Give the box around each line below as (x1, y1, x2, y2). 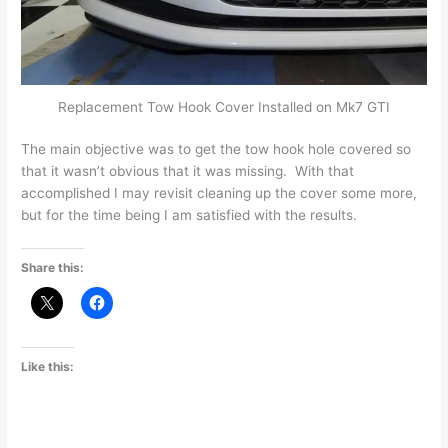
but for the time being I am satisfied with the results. (21, 207, 358, 224)
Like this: (21, 358, 75, 374)
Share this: (21, 260, 85, 276)
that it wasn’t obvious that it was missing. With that (21, 163, 355, 180)
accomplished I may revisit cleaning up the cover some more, (21, 185, 418, 202)
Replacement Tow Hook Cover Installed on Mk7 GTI (58, 98, 390, 115)
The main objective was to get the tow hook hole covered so (21, 141, 412, 158)
